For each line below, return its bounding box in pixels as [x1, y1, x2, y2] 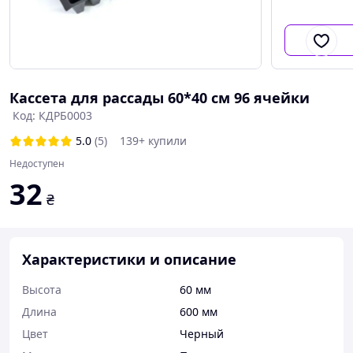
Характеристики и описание [22, 250, 236, 269]
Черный [180, 326, 224, 341]
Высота [22, 282, 61, 297]
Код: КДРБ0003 [13, 108, 92, 123]
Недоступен [9, 157, 65, 170]
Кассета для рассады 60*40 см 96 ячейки [9, 88, 310, 107]
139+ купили [120, 133, 187, 148]
